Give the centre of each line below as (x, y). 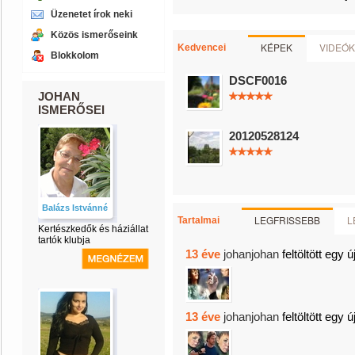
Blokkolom (75, 55)
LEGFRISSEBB (287, 220)
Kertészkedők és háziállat (93, 229)
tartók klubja (64, 240)
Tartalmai (198, 220)
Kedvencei (202, 48)
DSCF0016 (258, 80)
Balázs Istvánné (75, 208)
